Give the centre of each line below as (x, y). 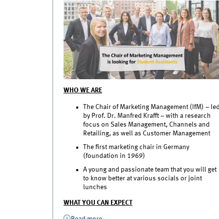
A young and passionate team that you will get (150, 169)
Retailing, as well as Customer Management (146, 134)
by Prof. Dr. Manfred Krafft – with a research (147, 116)
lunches (95, 187)
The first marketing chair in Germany (136, 147)
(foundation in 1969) (114, 156)
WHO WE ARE (83, 91)
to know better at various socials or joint (142, 178)
